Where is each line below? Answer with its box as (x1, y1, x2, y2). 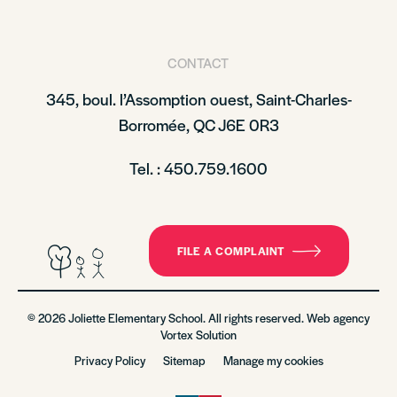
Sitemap (162, 352, 206, 369)
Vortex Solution (160, 326, 237, 343)
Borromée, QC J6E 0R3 (118, 113, 279, 136)
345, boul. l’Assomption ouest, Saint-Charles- (45, 88, 352, 110)
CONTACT (167, 53, 230, 72)
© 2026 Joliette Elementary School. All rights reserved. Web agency (27, 309, 370, 326)
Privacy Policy (74, 352, 145, 369)
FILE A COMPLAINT (176, 243, 285, 259)
